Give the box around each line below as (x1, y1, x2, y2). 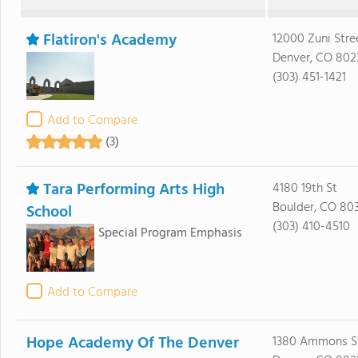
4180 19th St (272, 178, 337, 199)
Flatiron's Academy (42, 28, 177, 54)
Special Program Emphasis (97, 223, 242, 244)
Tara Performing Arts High (42, 177, 225, 203)
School (26, 200, 72, 225)
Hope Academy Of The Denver (26, 331, 239, 356)
